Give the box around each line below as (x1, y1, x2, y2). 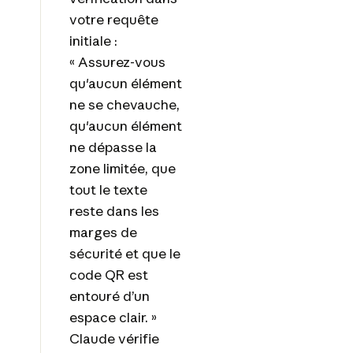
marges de (69, 223, 137, 240)
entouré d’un (69, 287, 150, 304)
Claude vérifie (69, 329, 159, 347)
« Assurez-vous (69, 53, 165, 70)
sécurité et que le (69, 244, 180, 262)
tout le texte (69, 180, 147, 198)
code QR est (69, 266, 148, 283)
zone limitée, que (69, 159, 176, 176)
